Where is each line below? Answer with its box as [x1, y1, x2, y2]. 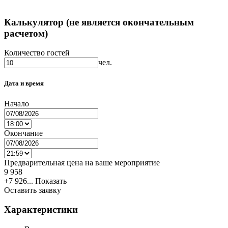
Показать [35, 176, 67, 185]
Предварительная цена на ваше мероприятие [4, 158, 160, 167]
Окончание [4, 128, 43, 137]
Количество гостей [4, 48, 70, 58]
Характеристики [4, 204, 78, 215]
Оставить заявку [4, 185, 61, 194]
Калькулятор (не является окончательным [4, 16, 194, 27]
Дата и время [4, 79, 44, 88]
